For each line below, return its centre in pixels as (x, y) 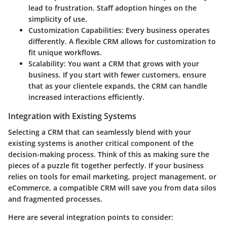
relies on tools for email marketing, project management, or (112, 176)
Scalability (46, 63)
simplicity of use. (58, 19)
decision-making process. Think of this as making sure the (109, 154)
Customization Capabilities (75, 30)
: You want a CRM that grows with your (131, 63)
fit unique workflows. (65, 52)
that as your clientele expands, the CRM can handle (118, 86)
